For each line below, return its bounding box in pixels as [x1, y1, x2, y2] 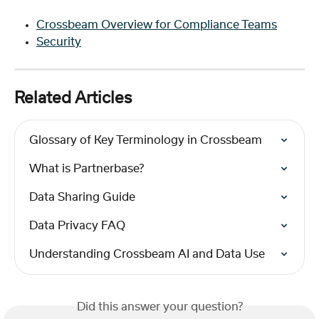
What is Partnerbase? [29, 162, 144, 174]
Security [36, 36, 81, 48]
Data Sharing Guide [29, 191, 135, 203]
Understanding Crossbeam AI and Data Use [29, 248, 265, 260]
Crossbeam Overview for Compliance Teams [36, 19, 277, 31]
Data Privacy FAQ [29, 219, 125, 231]
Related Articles [14, 90, 132, 107]
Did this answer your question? [76, 300, 243, 313]
